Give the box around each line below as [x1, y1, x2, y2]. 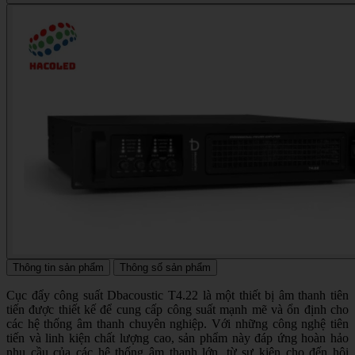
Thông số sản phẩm [120, 261, 211, 274]
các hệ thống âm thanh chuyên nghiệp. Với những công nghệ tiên [6, 317, 349, 331]
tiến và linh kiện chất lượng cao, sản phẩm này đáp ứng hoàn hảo [6, 331, 349, 345]
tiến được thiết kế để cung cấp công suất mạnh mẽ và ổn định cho [6, 303, 349, 317]
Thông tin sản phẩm [13, 261, 104, 274]
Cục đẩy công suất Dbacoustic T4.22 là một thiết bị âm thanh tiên [6, 288, 349, 303]
